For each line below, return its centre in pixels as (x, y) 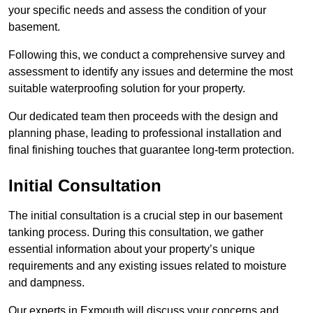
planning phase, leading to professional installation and (145, 133)
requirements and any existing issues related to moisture (147, 266)
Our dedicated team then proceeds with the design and (143, 117)
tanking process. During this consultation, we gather (136, 233)
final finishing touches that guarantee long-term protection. (151, 150)
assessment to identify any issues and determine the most (151, 72)
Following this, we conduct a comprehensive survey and (147, 55)
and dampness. (48, 283)
